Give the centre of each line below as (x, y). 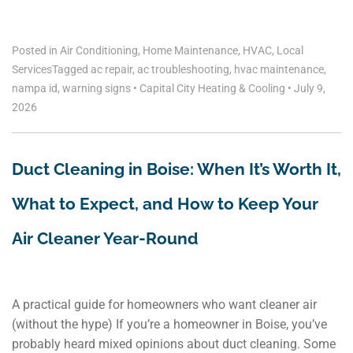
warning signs (97, 88)
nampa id (35, 88)
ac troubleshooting (183, 69)
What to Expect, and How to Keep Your (165, 203)
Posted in (36, 50)
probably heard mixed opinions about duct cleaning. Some (174, 344)
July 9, (308, 88)
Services (32, 69)
